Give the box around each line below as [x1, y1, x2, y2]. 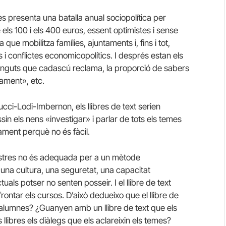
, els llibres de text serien [72, 101, 160, 111]
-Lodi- [14, 101, 36, 111]
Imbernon [36, 101, 72, 111]
